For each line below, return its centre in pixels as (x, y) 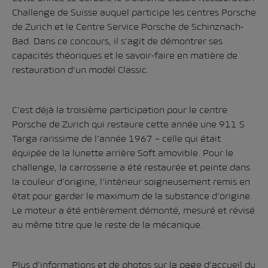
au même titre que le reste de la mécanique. (107, 224)
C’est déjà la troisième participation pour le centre (120, 109)
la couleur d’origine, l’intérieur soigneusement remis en (131, 181)
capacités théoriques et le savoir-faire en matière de (125, 55)
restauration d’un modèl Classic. (80, 69)
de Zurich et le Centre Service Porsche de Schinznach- (128, 26)
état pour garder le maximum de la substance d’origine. (132, 196)
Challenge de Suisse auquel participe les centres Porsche (134, 12)
